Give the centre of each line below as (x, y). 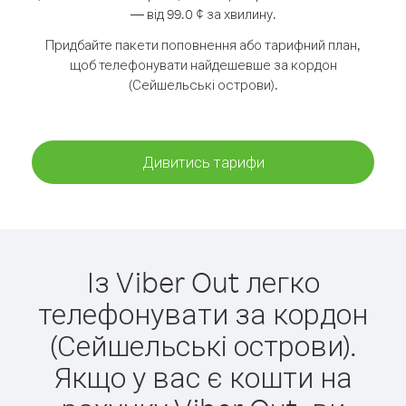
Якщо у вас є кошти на (203, 377)
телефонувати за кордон (203, 313)
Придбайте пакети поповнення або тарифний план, (203, 45)
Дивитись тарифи (203, 162)
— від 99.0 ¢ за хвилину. (203, 14)
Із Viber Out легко (203, 281)
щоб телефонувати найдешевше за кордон (203, 65)
